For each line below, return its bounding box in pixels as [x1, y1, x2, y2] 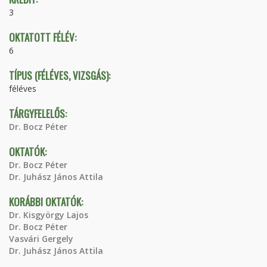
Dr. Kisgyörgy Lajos [9, 209, 88, 221]
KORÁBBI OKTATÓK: [9, 194, 85, 209]
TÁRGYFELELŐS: [9, 106, 69, 121]
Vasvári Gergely [9, 233, 73, 244]
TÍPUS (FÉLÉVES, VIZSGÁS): [9, 68, 113, 83]
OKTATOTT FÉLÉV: [9, 30, 79, 45]
